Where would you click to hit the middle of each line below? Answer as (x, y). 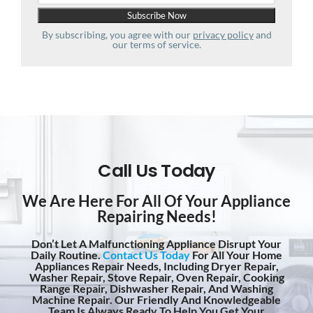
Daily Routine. (67, 255)
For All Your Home (236, 255)
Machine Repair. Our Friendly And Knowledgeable (156, 300)
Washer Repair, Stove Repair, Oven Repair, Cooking (156, 277)
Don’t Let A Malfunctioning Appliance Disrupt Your (156, 244)
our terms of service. (156, 45)
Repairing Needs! (156, 217)
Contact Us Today (146, 255)
